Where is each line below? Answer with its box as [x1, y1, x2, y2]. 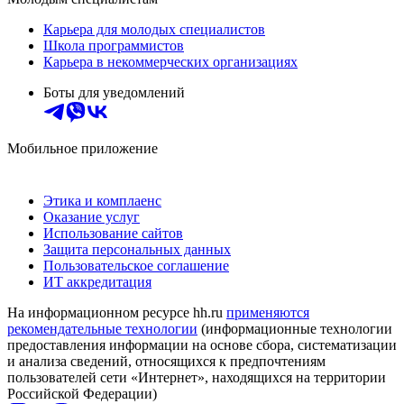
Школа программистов [43, 37, 184, 53]
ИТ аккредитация [43, 273, 151, 289]
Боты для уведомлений [43, 84, 185, 100]
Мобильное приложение [7, 140, 158, 156]
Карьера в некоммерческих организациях [43, 53, 298, 69]
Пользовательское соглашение [43, 257, 229, 273]
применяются [226, 304, 309, 320]
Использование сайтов [43, 225, 183, 241]
